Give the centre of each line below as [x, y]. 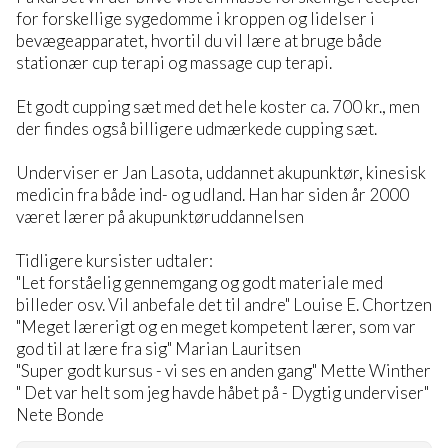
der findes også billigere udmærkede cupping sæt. [196, 128]
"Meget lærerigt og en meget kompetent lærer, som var [216, 326]
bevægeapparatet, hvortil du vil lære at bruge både [199, 40]
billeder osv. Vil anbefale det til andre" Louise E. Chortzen [224, 304]
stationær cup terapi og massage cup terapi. [174, 62]
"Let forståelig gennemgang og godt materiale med [199, 282]
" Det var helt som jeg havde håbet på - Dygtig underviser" [222, 392]
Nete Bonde [60, 414]
